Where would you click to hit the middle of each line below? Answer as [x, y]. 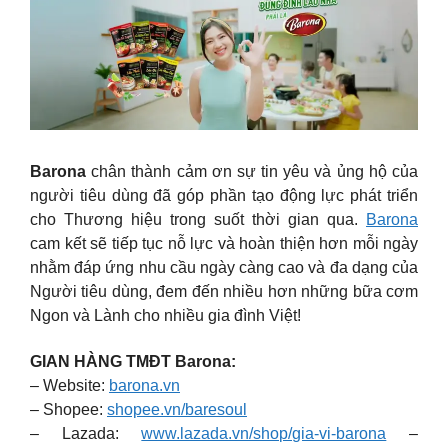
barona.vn [144, 386]
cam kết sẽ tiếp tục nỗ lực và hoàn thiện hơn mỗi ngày [224, 243]
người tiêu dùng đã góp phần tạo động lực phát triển [224, 195]
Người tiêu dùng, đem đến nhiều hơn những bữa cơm [224, 291]
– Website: [69, 386]
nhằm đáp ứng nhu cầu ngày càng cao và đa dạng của [224, 267]
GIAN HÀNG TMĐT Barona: [135, 362]
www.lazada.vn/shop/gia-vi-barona [264, 434]
